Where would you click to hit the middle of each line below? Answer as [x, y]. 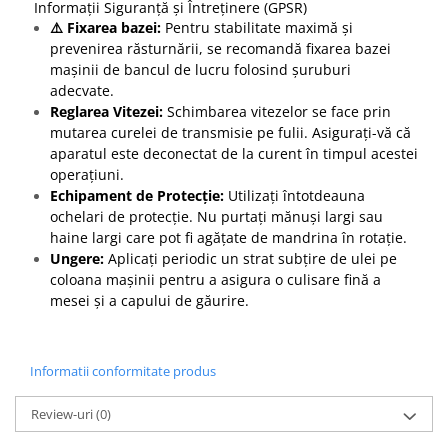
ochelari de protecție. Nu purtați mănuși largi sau [216, 216]
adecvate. [82, 90]
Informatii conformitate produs [123, 370]
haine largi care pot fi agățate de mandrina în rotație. [228, 237]
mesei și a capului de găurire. [149, 300]
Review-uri [63, 413]
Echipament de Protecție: [137, 195]
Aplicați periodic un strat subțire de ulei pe [250, 258]
